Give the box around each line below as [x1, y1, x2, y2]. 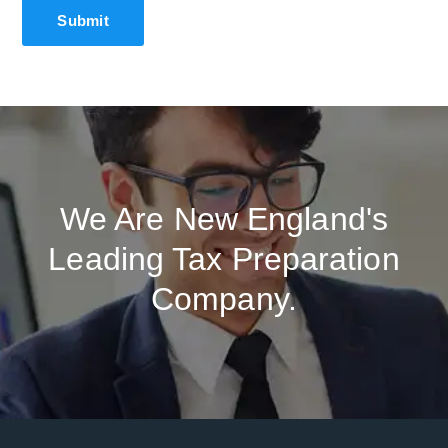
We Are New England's [59, 200, 388, 237]
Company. [151, 280, 297, 317]
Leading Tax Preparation [48, 240, 400, 277]
